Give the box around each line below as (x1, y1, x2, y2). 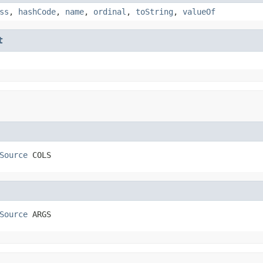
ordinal (93, 6, 126, 16)
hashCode (18, 6, 56, 16)
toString (136, 6, 173, 16)
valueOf (183, 6, 215, 16)
